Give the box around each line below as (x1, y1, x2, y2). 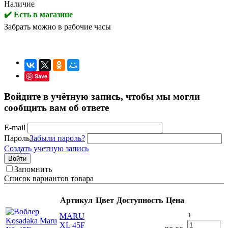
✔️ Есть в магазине (4, 10, 73, 19)
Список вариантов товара (4, 174, 94, 183)
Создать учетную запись (4, 144, 89, 153)
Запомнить (14, 165, 52, 174)
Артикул (60, 196, 93, 205)
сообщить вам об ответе (4, 102, 109, 113)
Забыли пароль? (30, 134, 85, 143)
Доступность (117, 196, 163, 205)
